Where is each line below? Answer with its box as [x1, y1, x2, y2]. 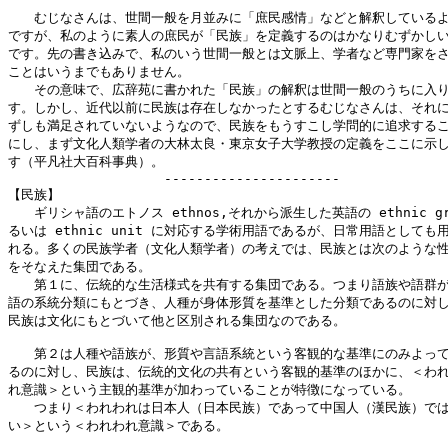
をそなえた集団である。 [8, 259, 151, 274]
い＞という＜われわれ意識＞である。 [8, 418, 229, 433]
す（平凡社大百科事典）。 [8, 154, 164, 169]
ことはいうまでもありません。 [8, 64, 190, 79]
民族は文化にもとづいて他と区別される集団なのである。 [8, 313, 346, 328]
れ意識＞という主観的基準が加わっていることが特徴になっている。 [8, 382, 411, 397]
